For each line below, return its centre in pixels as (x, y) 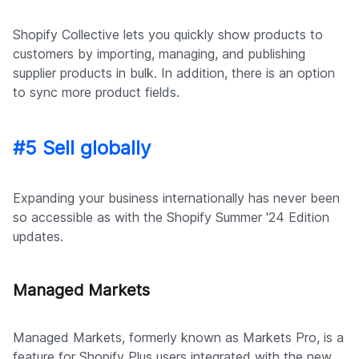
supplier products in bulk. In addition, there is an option (174, 73)
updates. (38, 236)
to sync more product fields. (96, 92)
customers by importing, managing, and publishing (159, 53)
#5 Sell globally (82, 147)
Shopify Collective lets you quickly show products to (168, 34)
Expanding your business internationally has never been (176, 198)
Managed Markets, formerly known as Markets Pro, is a (178, 337)
